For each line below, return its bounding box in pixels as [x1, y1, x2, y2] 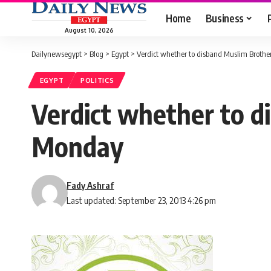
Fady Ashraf [67, 180, 114, 191]
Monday [31, 129, 123, 164]
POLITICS [80, 76, 114, 85]
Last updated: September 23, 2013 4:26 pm [67, 195, 217, 206]
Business [205, 11, 244, 25]
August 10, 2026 [64, 26, 114, 34]
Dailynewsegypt [31, 49, 82, 59]
